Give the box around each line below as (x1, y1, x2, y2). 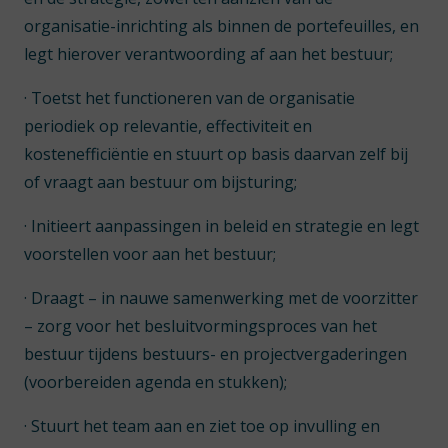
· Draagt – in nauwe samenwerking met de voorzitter (24, 287, 418, 309)
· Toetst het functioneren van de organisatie (24, 87, 355, 109)
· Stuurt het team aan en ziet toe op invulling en (24, 415, 380, 437)
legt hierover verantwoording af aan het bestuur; (24, 43, 393, 65)
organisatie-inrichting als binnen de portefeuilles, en (24, 15, 419, 37)
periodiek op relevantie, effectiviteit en (24, 115, 312, 137)
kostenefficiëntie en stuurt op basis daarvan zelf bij (24, 143, 408, 165)
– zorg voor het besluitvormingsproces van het (24, 315, 377, 337)
